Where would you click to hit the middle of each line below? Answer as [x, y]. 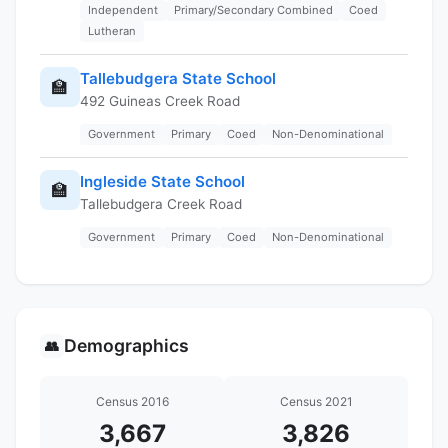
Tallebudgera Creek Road [161, 203]
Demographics [126, 345]
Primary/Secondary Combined [253, 9]
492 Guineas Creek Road [160, 100]
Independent [123, 9]
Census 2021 [316, 401]
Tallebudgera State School [178, 78]
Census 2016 [132, 401]
